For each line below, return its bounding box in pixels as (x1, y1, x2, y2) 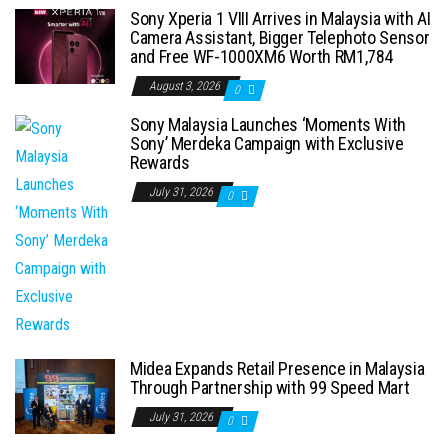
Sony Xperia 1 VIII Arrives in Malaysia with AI (130, 8, 431, 30)
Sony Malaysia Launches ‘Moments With (130, 114, 407, 136)
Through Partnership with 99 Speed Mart (130, 377, 410, 399)
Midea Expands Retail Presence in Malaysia (130, 358, 425, 380)
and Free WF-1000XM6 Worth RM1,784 (130, 46, 394, 68)
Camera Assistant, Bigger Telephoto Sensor (130, 27, 430, 49)
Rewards (130, 152, 190, 174)
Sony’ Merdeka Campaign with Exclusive (130, 133, 404, 155)
